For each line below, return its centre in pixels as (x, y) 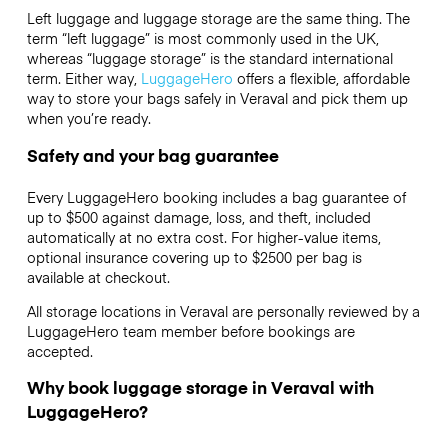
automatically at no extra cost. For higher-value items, (203, 236)
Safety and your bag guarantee (152, 154)
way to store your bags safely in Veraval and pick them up (217, 98)
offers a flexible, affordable (321, 78)
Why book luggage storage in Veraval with (200, 387)
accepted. (61, 350)
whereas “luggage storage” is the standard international (209, 58)
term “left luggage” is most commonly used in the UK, (202, 38)
